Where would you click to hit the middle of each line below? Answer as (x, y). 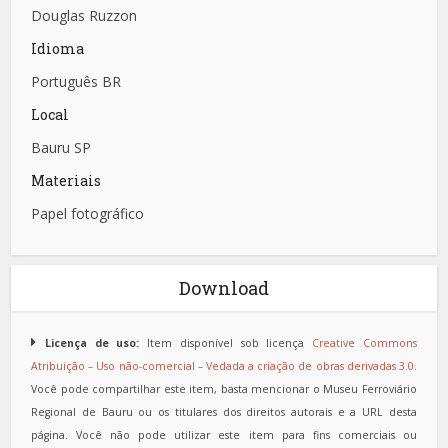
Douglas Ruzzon (84, 16)
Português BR (76, 82)
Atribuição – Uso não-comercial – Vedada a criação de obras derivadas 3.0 (222, 366)
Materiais (66, 181)
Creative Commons (364, 343)
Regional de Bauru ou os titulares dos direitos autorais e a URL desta (224, 412)
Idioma (58, 49)
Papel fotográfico (88, 214)
